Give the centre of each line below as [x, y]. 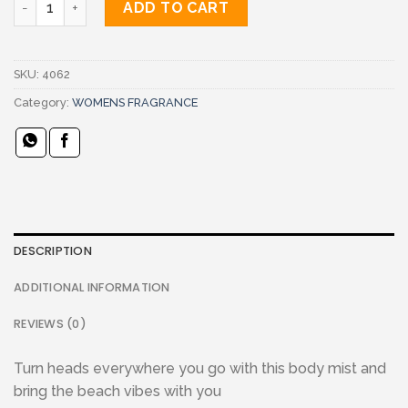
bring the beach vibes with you [117, 392]
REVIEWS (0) [50, 324]
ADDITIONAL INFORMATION [92, 288]
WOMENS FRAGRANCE [135, 102]
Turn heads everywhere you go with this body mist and [200, 369]
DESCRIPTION [53, 251]
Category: [43, 102]
